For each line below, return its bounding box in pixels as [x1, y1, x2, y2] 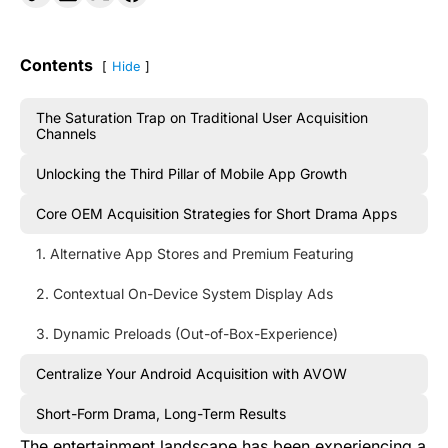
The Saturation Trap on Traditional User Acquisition [36, 109, 368, 126]
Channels [36, 125, 96, 142]
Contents [20, 55, 93, 75]
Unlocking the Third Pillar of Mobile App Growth [36, 165, 347, 182]
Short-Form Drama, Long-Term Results [36, 405, 286, 422]
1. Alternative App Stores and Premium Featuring [36, 245, 354, 262]
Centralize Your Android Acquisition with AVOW [36, 365, 347, 382]
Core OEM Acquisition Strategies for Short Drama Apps [36, 205, 397, 222]
